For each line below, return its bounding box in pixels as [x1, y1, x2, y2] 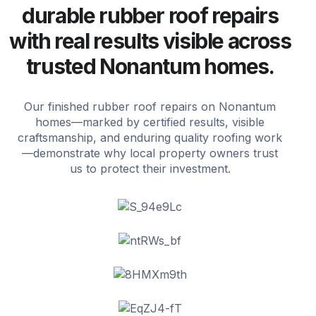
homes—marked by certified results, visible [35, 115, 265, 130]
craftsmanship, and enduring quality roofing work [18, 130, 283, 145]
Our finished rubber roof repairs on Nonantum [24, 99, 276, 114]
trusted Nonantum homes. [25, 54, 274, 80]
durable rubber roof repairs [22, 3, 279, 29]
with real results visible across [8, 28, 291, 54]
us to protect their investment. [69, 162, 231, 176]
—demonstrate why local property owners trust [22, 146, 279, 161]
